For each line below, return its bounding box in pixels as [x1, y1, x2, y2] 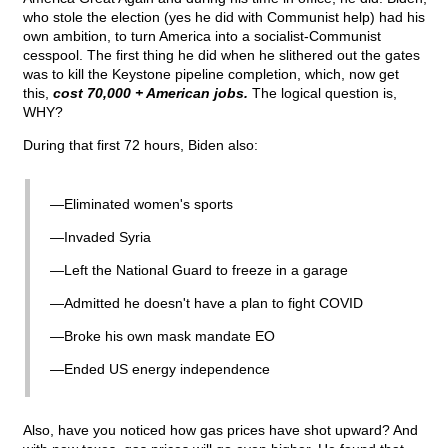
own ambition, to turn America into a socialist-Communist [23, 28, 381, 45]
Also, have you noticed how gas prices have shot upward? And [23, 422, 418, 439]
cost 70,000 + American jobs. [53, 85, 248, 102]
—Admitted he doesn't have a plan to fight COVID [50, 295, 363, 312]
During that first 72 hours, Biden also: [23, 137, 258, 154]
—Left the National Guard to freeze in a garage [50, 262, 348, 279]
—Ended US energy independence [50, 361, 270, 378]
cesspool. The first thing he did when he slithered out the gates [23, 47, 420, 64]
